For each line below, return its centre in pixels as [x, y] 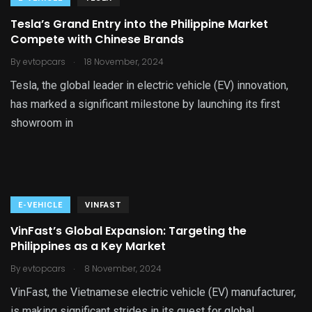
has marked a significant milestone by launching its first [145, 104]
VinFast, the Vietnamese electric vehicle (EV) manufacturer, [153, 292]
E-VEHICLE [40, 205]
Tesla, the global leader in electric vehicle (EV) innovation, [149, 86]
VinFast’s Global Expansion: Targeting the [128, 231]
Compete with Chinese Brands [97, 40]
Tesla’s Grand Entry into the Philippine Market [139, 24]
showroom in [42, 123]
